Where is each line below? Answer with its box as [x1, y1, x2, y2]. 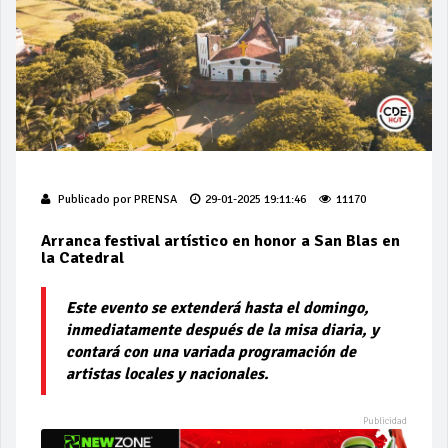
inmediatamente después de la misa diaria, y [66, 319, 379, 340]
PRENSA [134, 191, 177, 207]
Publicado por [55, 191, 134, 207]
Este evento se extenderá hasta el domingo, [66, 297, 369, 318]
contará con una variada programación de [66, 341, 356, 362]
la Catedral [41, 247, 124, 268]
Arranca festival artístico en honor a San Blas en [41, 230, 400, 251]
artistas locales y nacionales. [66, 363, 273, 384]
